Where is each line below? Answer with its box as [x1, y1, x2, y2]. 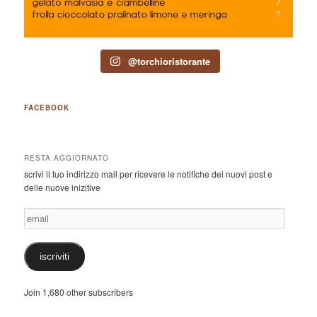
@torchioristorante [127, 54, 210, 68]
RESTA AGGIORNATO [24, 153, 110, 163]
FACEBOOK [24, 102, 70, 113]
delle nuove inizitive [24, 181, 101, 194]
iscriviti [40, 251, 70, 263]
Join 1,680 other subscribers [24, 285, 134, 298]
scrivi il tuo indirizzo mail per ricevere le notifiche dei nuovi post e [24, 168, 273, 180]
